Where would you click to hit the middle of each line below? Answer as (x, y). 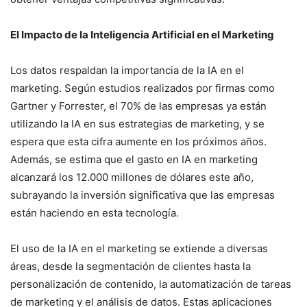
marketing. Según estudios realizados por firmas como (143, 88)
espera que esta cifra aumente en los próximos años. (138, 141)
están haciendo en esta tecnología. (95, 212)
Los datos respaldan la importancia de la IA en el (127, 70)
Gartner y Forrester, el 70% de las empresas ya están (138, 106)
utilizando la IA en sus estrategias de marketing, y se (137, 123)
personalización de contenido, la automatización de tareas (151, 284)
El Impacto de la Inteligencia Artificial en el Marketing (142, 34)
